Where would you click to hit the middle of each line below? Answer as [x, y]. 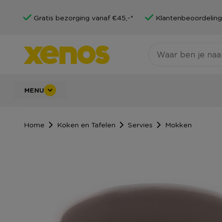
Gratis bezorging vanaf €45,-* [83, 17]
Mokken [178, 124]
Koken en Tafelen [86, 124]
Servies [140, 124]
